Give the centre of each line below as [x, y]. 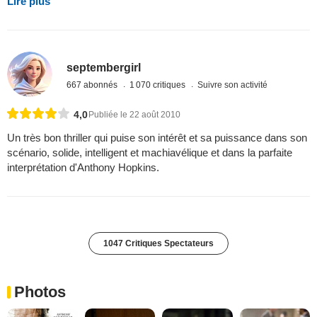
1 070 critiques [159, 85]
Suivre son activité [233, 85]
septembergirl [104, 68]
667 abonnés [93, 85]
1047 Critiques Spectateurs [158, 244]
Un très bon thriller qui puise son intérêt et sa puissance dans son [157, 138]
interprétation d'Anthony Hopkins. [83, 168]
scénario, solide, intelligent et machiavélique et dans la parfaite [150, 153]
